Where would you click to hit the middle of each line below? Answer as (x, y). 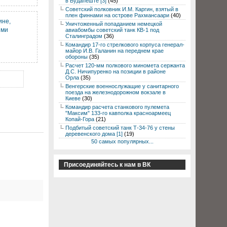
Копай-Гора (80, 119)
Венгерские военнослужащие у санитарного (122, 86)
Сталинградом (84, 36)
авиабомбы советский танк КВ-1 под (112, 30)
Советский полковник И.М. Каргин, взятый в (122, 9)
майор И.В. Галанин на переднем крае (115, 51)
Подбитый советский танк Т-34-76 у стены (120, 128)
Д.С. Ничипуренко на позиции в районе (116, 71)
